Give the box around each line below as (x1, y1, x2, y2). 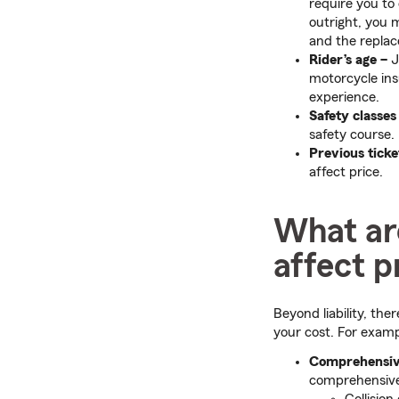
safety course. (309, 127, 395, 142)
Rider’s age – (309, 53, 391, 67)
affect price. (309, 165, 387, 179)
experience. (309, 90, 379, 104)
